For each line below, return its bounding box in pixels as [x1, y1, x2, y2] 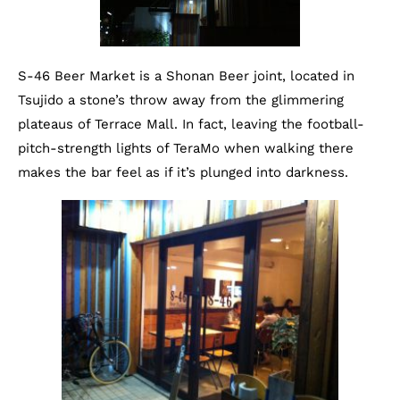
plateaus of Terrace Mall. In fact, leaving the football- [18, 116, 364, 132]
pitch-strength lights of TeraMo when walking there [18, 140, 354, 156]
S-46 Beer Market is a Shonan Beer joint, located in [18, 68, 354, 84]
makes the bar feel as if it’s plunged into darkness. [18, 164, 348, 180]
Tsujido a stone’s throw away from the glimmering [18, 92, 344, 108]
